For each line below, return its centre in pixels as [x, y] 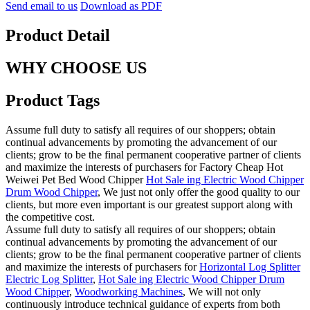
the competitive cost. [50, 217]
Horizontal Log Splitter [250, 266]
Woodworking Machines [129, 291]
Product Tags [53, 100]
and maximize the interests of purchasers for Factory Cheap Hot [144, 167]
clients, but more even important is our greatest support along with [149, 204]
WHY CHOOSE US [76, 68]
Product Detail [58, 36]
